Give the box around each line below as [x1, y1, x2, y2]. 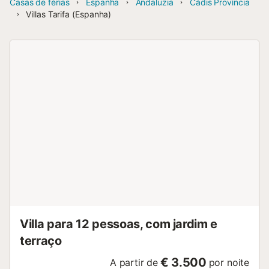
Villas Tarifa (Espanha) [26, 9, 112, 19]
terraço [20, 234, 62, 248]
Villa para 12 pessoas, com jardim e [20, 217, 218, 231]
